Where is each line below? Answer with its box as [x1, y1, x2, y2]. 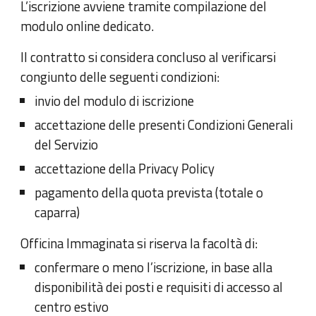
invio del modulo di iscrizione [35, 90, 195, 111]
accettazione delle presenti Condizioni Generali [35, 114, 293, 135]
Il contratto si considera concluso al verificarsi [20, 47, 276, 67]
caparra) [35, 202, 80, 222]
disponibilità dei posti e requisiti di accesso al [35, 276, 284, 297]
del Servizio [35, 134, 99, 154]
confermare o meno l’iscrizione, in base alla [35, 257, 273, 277]
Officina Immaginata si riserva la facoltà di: [20, 233, 258, 253]
